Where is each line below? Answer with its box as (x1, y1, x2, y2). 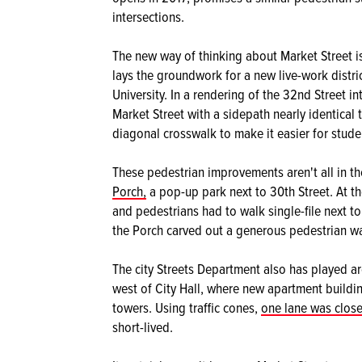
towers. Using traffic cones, (112, 297, 261, 318)
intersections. (112, 6, 184, 27)
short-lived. (112, 317, 173, 337)
